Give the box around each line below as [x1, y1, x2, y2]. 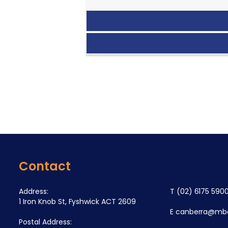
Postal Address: [19, 217, 72, 227]
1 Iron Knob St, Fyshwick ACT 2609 [19, 196, 136, 207]
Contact [19, 158, 71, 175]
